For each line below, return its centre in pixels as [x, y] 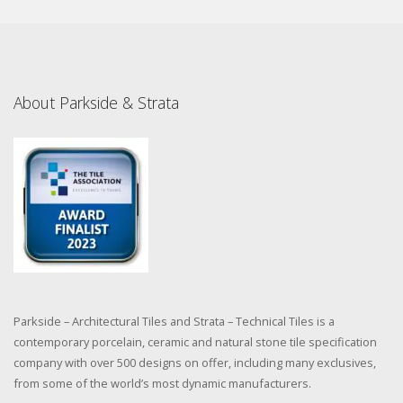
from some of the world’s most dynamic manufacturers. [162, 384]
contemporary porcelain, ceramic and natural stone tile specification [195, 342]
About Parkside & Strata [96, 102]
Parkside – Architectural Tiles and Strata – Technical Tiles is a [174, 322]
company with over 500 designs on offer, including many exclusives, [195, 363]
